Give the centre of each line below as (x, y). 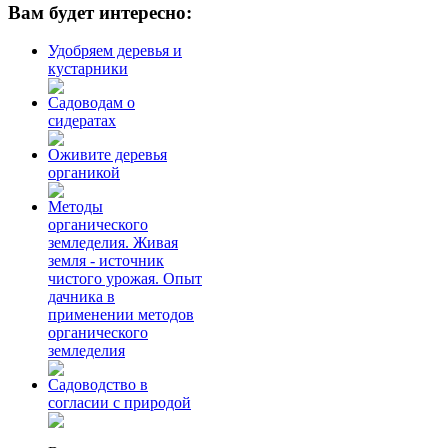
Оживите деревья (107, 155)
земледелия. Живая (113, 243)
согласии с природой (119, 403)
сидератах (82, 121)
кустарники (88, 69)
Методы (75, 207)
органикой (84, 173)
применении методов (121, 315)
